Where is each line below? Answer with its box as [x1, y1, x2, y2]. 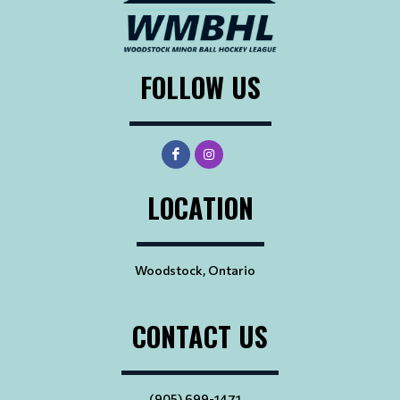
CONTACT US [132, 315, 268, 356]
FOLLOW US [139, 66, 261, 107]
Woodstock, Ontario [134, 262, 255, 278]
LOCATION [146, 187, 254, 228]
